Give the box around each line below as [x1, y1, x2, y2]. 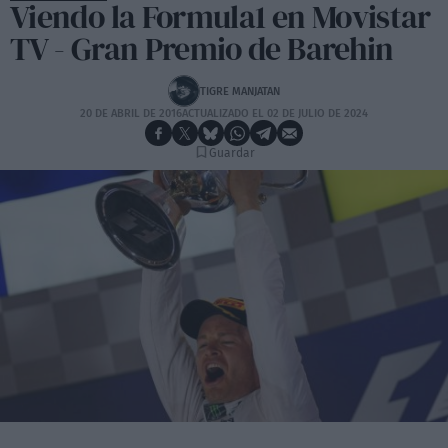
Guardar [208, 146, 255, 161]
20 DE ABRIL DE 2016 [80, 107, 182, 120]
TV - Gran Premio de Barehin [10, 27, 394, 71]
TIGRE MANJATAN [200, 84, 280, 98]
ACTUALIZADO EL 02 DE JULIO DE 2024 [182, 107, 368, 120]
